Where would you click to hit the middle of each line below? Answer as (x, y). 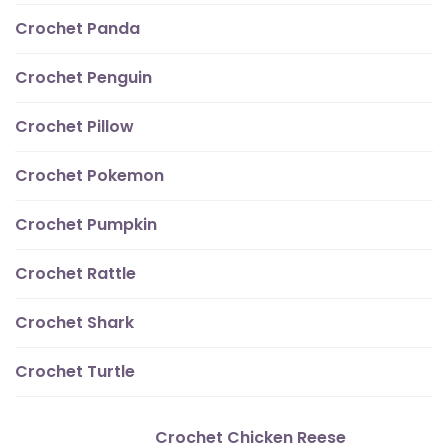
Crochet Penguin (83, 78)
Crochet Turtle (75, 372)
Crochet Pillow (74, 127)
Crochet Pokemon (89, 176)
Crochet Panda (77, 29)
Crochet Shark (74, 323)
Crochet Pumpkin (86, 225)
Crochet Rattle (75, 274)
